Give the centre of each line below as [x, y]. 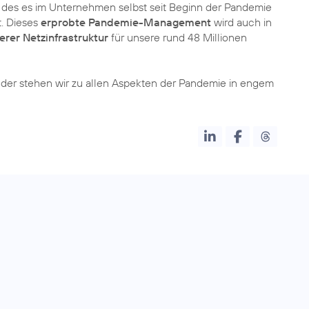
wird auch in [241, 22]
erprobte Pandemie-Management [126, 22]
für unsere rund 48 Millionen [178, 37]
